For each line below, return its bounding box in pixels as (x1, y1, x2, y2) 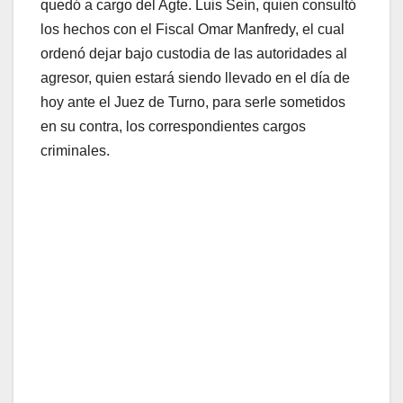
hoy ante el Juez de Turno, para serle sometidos (40, 94, 345, 110)
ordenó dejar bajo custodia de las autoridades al (40, 45, 347, 61)
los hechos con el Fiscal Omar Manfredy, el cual (40, 21, 345, 37)
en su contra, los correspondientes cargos (40, 118, 306, 134)
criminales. (40, 142, 117, 158)
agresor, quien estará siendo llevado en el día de (40, 69, 350, 85)
